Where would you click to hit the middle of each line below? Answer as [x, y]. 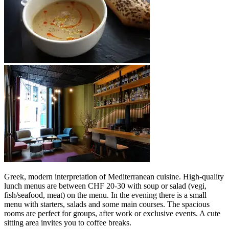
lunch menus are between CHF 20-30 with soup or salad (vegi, [105, 186]
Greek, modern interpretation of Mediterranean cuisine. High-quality [114, 177]
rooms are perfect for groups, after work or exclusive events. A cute [112, 214]
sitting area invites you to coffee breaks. [68, 223]
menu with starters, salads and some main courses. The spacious [107, 204]
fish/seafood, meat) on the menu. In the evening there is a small [105, 195]
